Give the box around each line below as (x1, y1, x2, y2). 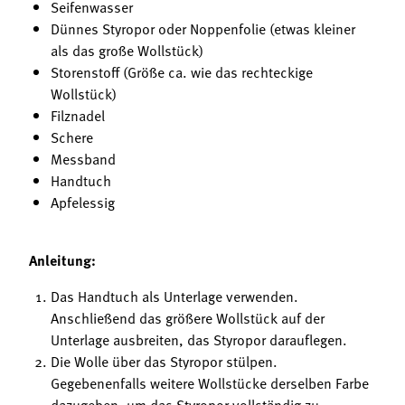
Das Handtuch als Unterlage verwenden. (51, 285, 298, 307)
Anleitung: (29, 249, 96, 270)
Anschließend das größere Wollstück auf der (51, 306, 325, 329)
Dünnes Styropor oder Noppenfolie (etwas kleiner (51, 17, 355, 40)
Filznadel (51, 104, 105, 127)
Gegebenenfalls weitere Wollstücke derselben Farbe (51, 372, 369, 394)
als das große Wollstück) (51, 39, 203, 61)
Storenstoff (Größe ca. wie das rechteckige (51, 61, 313, 83)
